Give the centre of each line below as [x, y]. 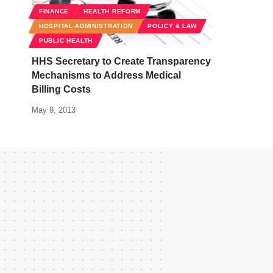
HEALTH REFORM [112, 12]
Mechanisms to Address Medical [106, 76]
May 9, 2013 [54, 110]
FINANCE [54, 12]
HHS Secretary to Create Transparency [121, 62]
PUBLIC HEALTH [66, 41]
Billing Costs [61, 90]
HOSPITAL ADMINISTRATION [86, 26]
